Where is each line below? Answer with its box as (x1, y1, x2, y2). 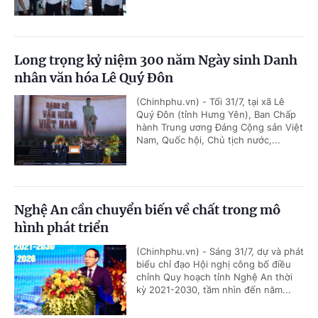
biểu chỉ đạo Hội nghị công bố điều (136, 258, 291, 270)
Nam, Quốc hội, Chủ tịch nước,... (136, 134, 280, 146)
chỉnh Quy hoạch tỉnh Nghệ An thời (136, 271, 292, 283)
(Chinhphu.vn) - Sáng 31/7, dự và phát (136, 246, 304, 258)
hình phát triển (14, 219, 109, 236)
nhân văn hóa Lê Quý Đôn (14, 70, 173, 87)
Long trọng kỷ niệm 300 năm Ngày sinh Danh (14, 52, 297, 69)
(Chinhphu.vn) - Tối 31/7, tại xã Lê (136, 96, 285, 108)
